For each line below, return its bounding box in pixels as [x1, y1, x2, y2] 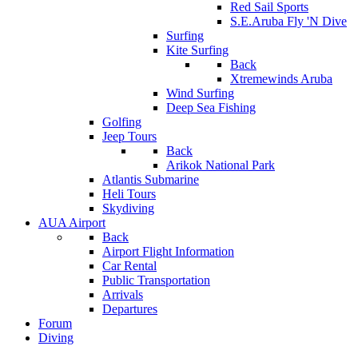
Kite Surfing [166, 43, 229, 57]
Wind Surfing [166, 86, 234, 100]
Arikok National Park [166, 158, 275, 172]
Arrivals [102, 288, 143, 301]
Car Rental [102, 259, 157, 272]
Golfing [102, 115, 141, 129]
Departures [102, 302, 157, 316]
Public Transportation [102, 273, 210, 287]
